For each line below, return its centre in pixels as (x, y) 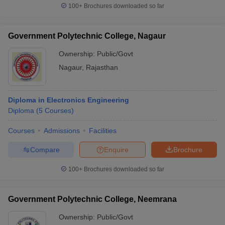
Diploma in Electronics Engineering (69, 100)
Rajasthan (102, 67)
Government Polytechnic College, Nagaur (87, 36)
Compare (45, 149)
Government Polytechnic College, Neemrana (92, 199)
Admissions (62, 131)
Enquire (116, 149)
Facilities (103, 131)
